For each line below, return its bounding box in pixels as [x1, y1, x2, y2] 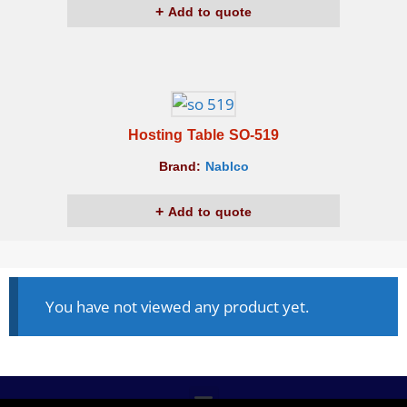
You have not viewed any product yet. [45, 296, 309, 318]
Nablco [204, 154, 249, 180]
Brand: [158, 154, 205, 180]
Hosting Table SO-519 [128, 121, 279, 150]
